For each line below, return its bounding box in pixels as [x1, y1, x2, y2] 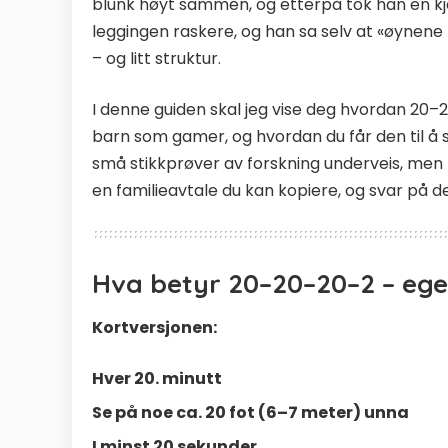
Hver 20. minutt [92, 367, 222, 391]
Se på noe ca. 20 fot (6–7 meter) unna [92, 401, 409, 425]
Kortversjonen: [92, 316, 217, 340]
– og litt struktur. [92, 47, 221, 70]
